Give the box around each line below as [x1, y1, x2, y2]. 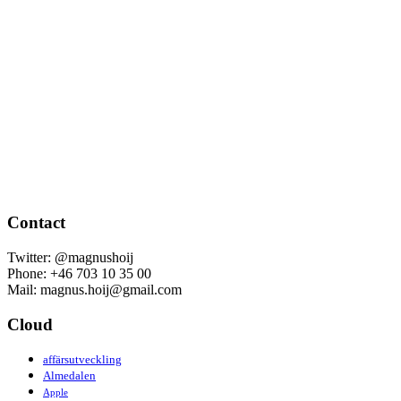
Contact [7, 213, 65, 233]
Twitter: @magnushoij [7, 249, 133, 265]
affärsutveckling [43, 353, 122, 367]
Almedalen [43, 369, 96, 383]
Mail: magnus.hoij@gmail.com [7, 281, 182, 297]
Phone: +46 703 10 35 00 [7, 265, 151, 281]
